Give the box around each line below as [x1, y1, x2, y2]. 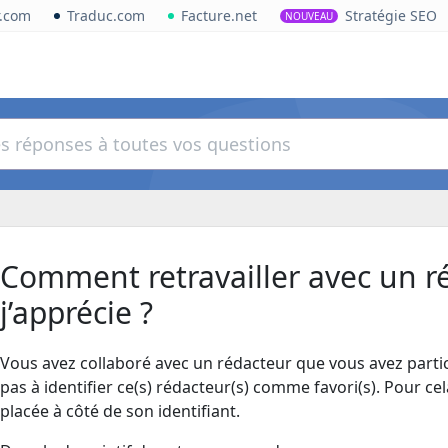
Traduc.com [67, 6, 145, 25]
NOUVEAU [285, 9, 333, 23]
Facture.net [181, 6, 257, 25]
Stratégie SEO [345, 6, 437, 25]
